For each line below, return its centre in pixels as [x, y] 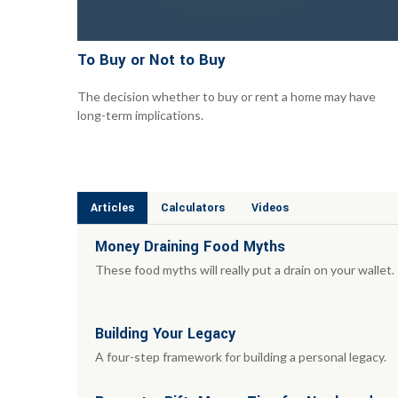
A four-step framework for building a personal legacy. [241, 356]
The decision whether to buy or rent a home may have [227, 96]
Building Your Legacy [165, 333]
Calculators [193, 207]
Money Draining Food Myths [190, 246]
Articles [112, 207]
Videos [270, 207]
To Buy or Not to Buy [151, 60]
